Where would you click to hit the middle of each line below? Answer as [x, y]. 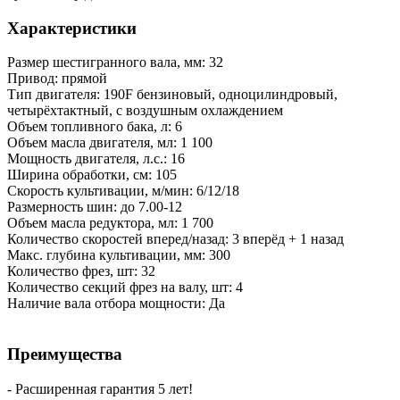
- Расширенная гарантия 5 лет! [100, 388]
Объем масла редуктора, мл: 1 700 [110, 223]
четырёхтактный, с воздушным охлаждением [145, 111]
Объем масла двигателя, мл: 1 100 [110, 143]
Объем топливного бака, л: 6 [95, 127]
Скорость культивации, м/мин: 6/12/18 [123, 191]
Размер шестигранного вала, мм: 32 [115, 62]
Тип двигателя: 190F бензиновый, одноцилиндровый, [172, 95]
